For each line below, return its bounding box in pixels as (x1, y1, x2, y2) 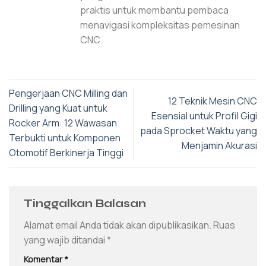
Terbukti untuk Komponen (9, 131, 121, 145)
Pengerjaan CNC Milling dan (9, 87, 128, 100)
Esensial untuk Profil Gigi (151, 109, 257, 122)
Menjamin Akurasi (182, 138, 257, 152)
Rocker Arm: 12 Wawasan (9, 116, 117, 130)
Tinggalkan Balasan (24, 196, 149, 210)
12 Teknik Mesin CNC (168, 94, 257, 107)
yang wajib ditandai (24, 233, 107, 247)
